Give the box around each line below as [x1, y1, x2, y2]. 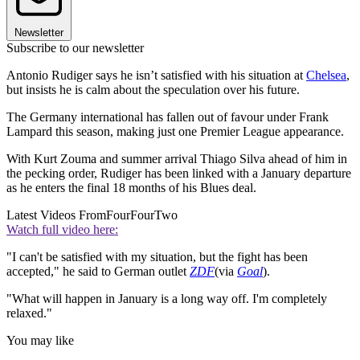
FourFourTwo [106, 208, 178, 223]
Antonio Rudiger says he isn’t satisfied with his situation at [6, 68, 306, 83]
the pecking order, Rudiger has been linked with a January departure [6, 166, 351, 181]
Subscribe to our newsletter [6, 41, 144, 55]
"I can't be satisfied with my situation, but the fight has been [6, 250, 308, 264]
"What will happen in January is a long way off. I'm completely [6, 292, 327, 306]
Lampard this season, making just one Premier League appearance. [6, 125, 344, 139]
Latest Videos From [6, 208, 106, 223]
